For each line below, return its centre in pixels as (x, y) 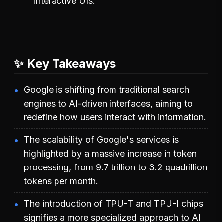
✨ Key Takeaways (65, 63)
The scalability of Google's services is (101, 139)
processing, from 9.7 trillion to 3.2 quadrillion (115, 167)
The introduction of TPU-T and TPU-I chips (113, 203)
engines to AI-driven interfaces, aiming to (108, 103)
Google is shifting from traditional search (107, 89)
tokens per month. (61, 181)
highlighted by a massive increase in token (110, 153)
